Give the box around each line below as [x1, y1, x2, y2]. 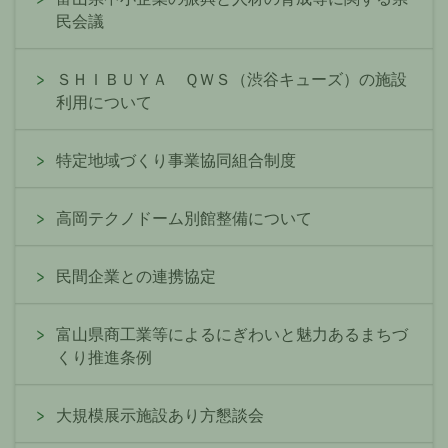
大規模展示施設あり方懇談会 [56, 407, 264, 425]
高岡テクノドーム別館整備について [56, 210, 312, 228]
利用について [56, 94, 152, 112]
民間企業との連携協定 [56, 268, 216, 286]
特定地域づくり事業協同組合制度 [56, 152, 296, 170]
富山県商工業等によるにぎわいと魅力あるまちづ [56, 326, 408, 344]
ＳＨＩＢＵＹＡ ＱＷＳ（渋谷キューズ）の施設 [56, 71, 407, 89]
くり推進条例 [56, 349, 152, 367]
